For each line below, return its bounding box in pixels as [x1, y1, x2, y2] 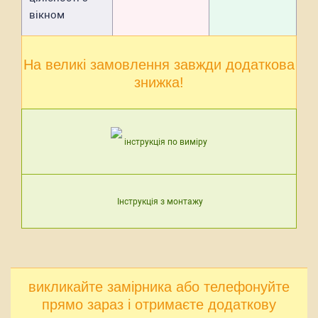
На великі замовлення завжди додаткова [23, 57, 295, 72]
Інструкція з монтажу [117, 196, 203, 207]
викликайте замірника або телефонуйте [28, 279, 290, 295]
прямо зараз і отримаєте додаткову [42, 297, 276, 312]
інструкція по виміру [124, 136, 207, 147]
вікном [29, 9, 65, 21]
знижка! [134, 75, 184, 90]
